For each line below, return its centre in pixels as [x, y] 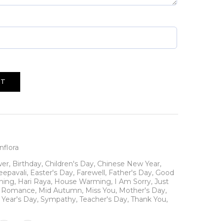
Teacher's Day [103, 199]
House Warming [82, 182]
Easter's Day [51, 173]
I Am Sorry [132, 182]
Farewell [91, 173]
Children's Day [69, 164]
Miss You [100, 190]
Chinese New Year [128, 164]
